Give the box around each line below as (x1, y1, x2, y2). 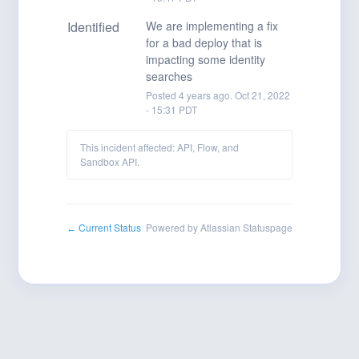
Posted (145, 88, 179, 102)
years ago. (184, 88, 235, 102)
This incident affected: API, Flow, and (80, 140, 240, 154)
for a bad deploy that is (145, 34, 262, 50)
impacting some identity (145, 51, 265, 67)
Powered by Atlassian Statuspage (145, 220, 292, 234)
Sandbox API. (80, 155, 140, 168)
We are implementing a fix (145, 18, 278, 34)
